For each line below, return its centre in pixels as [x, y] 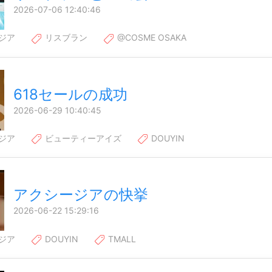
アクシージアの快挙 [81, 195]
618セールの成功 [70, 94]
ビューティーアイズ [82, 138]
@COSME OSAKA [151, 38]
